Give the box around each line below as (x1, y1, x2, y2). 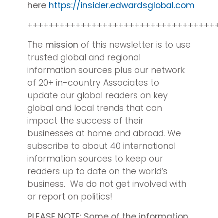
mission (45, 39, 78, 51)
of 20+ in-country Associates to (27, 77, 159, 89)
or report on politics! (27, 191, 112, 203)
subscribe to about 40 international (27, 140, 176, 152)
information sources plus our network (27, 64, 185, 76)
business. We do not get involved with (27, 178, 186, 190)
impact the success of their (27, 115, 144, 127)
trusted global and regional (27, 52, 141, 64)
